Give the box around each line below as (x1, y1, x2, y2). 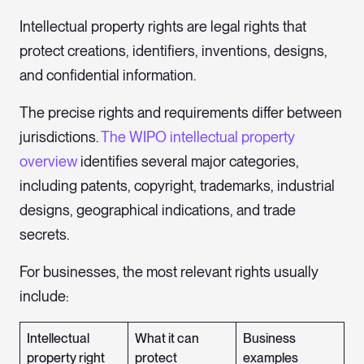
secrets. (19, 226, 69, 244)
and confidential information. (19, 67, 196, 84)
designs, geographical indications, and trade (19, 201, 296, 219)
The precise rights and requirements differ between (19, 104, 342, 122)
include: (19, 288, 69, 305)
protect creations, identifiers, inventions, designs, (19, 42, 327, 60)
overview (19, 153, 77, 171)
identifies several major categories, (77, 153, 299, 171)
